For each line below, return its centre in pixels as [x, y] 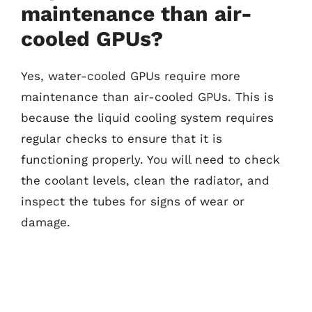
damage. [46, 222]
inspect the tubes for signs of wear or [133, 201]
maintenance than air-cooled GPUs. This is [147, 97]
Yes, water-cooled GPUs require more [131, 76]
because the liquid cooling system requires [147, 118]
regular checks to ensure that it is [122, 139]
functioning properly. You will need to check [150, 159]
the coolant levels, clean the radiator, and [145, 180]
